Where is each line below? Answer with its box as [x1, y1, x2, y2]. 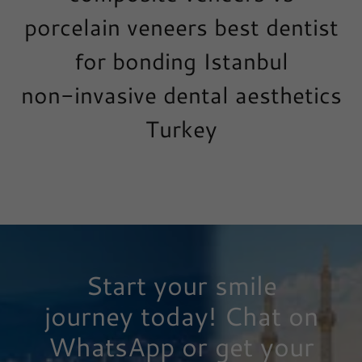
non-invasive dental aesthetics [20, 78, 342, 112]
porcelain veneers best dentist [23, 11, 339, 44]
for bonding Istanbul [74, 44, 288, 78]
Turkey [145, 112, 217, 145]
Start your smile [85, 267, 277, 304]
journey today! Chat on [44, 297, 318, 335]
